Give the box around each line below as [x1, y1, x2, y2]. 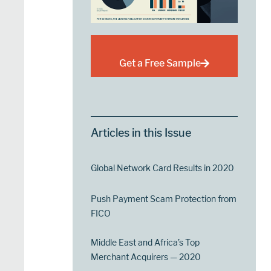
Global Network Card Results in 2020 [91, 163, 235, 174]
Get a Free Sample [119, 57, 201, 70]
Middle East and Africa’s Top [91, 237, 200, 248]
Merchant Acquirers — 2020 [91, 252, 201, 263]
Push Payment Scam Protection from [91, 194, 237, 204]
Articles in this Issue [91, 126, 192, 140]
